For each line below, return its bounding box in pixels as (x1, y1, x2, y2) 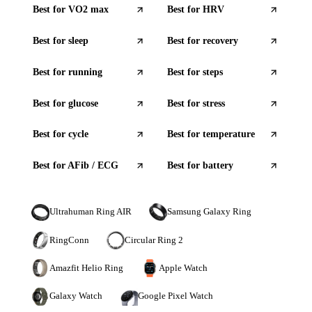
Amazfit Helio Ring (49, 263, 123, 273)
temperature (202, 129, 255, 140)
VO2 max (68, 4, 109, 15)
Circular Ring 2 (125, 235, 184, 245)
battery (202, 160, 233, 171)
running (68, 66, 102, 77)
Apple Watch (159, 263, 208, 273)
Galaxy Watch (49, 291, 102, 302)
